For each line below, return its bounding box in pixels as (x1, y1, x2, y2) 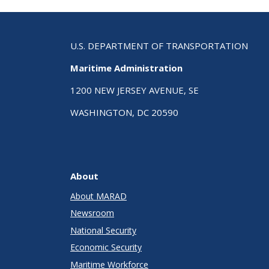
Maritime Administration (70, 61, 183, 74)
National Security (70, 224, 136, 236)
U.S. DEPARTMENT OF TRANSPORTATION (70, 39, 248, 52)
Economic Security (70, 241, 142, 253)
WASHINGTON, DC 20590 (70, 106, 178, 118)
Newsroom (70, 207, 114, 219)
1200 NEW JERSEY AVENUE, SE (70, 83, 199, 96)
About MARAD (70, 190, 127, 202)
